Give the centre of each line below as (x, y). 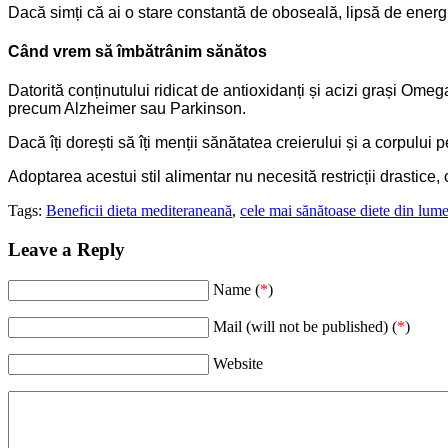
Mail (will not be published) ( (305, 326)
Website (238, 363)
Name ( (236, 289)
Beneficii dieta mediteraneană (139, 211)
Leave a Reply (66, 250)
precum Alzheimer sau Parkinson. (127, 109)
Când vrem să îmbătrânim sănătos (137, 52)
